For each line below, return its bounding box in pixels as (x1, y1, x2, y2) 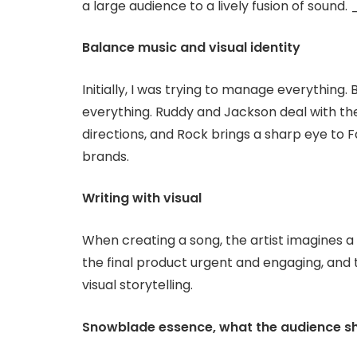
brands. (82, 147, 129, 166)
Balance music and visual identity (82, 38, 300, 57)
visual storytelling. (82, 276, 193, 294)
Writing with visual (82, 189, 202, 208)
